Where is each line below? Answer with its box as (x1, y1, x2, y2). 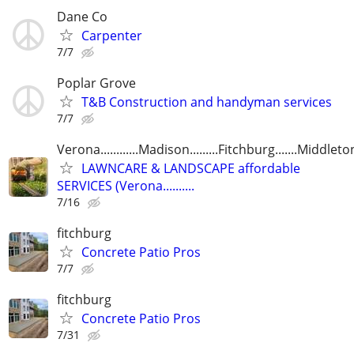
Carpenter (81, 26, 142, 44)
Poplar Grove (57, 73, 136, 92)
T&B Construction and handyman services (81, 92, 332, 111)
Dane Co (57, 7, 107, 25)
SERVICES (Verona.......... (57, 177, 194, 195)
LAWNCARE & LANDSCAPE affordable (81, 160, 300, 178)
